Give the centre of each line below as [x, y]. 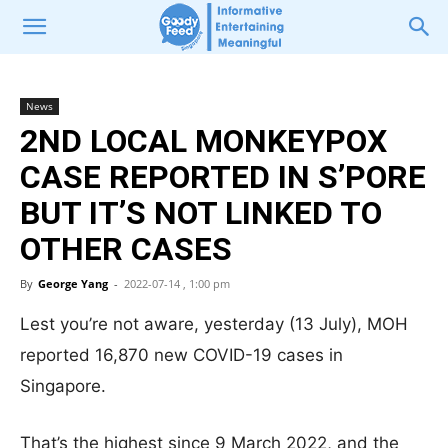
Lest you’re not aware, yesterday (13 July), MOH [214, 324]
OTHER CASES [126, 249]
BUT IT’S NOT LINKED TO [201, 213]
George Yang [73, 283]
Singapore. [63, 386]
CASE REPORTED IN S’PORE [223, 177]
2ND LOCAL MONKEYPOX [203, 141]
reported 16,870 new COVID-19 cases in [181, 355]
